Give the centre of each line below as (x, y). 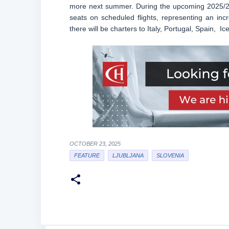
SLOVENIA (170, 155)
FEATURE (87, 155)
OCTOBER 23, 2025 (95, 144)
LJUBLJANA (128, 155)
